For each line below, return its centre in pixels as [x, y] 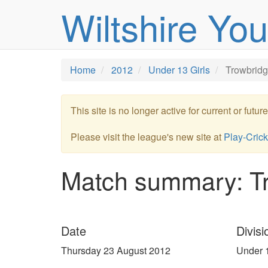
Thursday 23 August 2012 [116, 250]
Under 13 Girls [179, 70]
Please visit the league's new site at [147, 137]
